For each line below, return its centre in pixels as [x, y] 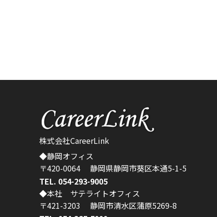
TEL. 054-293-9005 [73, 181]
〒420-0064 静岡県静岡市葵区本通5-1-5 [113, 168]
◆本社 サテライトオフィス [89, 194]
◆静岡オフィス [66, 156]
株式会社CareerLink [74, 140]
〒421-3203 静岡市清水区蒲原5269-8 [108, 206]
